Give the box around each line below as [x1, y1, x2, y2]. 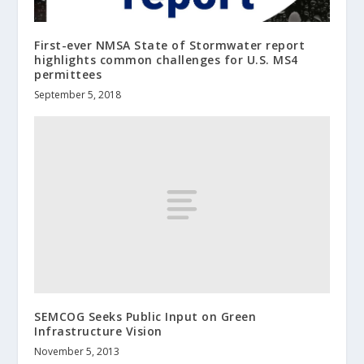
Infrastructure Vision [34, 323, 162, 340]
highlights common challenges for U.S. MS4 [34, 52, 298, 68]
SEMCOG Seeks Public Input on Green [34, 309, 257, 325]
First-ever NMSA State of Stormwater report [34, 37, 305, 54]
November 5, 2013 [34, 344, 120, 359]
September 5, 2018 [34, 88, 122, 102]
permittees [34, 67, 102, 83]
